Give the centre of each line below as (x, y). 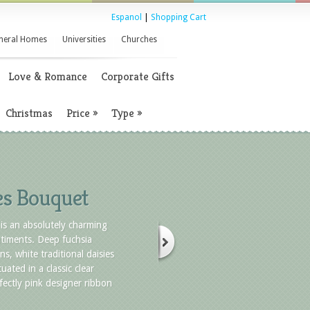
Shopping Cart (179, 17)
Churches (139, 39)
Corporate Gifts (138, 76)
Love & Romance (48, 76)
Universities (84, 39)
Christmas (29, 113)
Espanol (127, 17)
